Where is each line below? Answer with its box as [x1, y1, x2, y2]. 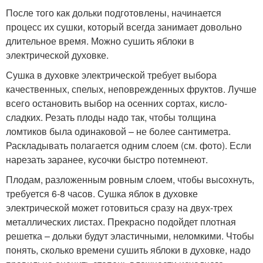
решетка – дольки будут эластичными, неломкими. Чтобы [6, 229, 254, 243]
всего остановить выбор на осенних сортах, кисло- [6, 96, 227, 110]
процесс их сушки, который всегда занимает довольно [6, 20, 242, 34]
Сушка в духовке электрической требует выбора [6, 68, 217, 82]
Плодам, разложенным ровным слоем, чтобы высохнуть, [6, 173, 254, 187]
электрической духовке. [6, 48, 109, 62]
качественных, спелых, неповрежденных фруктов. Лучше [6, 82, 257, 96]
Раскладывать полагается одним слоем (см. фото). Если [6, 139, 251, 153]
